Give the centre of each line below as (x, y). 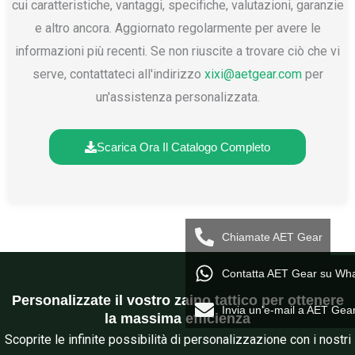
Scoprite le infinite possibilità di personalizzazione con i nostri (177, 339)
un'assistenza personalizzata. (177, 97)
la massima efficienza (177, 318)
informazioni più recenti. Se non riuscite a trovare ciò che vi (177, 52)
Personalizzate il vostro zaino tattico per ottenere (177, 300)
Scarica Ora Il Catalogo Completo (183, 147)
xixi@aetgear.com (253, 74)
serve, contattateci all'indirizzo (118, 74)
